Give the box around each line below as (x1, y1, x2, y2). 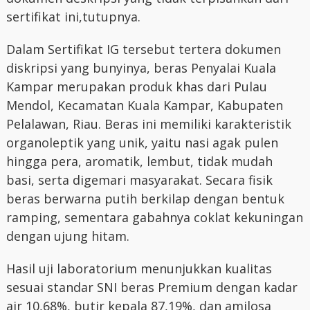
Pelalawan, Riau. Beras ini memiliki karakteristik (6, 116, 291, 132)
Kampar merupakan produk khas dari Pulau (6, 78, 267, 95)
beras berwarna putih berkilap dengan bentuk (6, 190, 284, 207)
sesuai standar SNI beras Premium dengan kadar (6, 279, 298, 295)
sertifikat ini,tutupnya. (6, 8, 140, 25)
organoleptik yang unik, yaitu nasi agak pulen (6, 134, 278, 151)
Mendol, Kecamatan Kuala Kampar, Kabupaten (6, 97, 283, 113)
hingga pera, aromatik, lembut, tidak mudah (6, 153, 273, 170)
